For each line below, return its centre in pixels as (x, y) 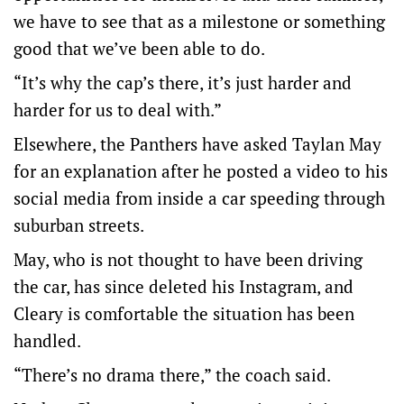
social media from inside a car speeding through (199, 198)
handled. (47, 340)
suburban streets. (79, 225)
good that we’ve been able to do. (139, 48)
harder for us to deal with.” (118, 110)
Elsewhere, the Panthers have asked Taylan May (197, 144)
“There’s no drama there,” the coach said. (172, 375)
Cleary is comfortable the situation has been (184, 313)
